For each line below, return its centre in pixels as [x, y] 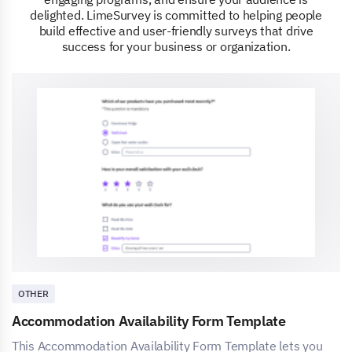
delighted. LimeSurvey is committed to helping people [176, 15]
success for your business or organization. [176, 46]
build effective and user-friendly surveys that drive [176, 30]
